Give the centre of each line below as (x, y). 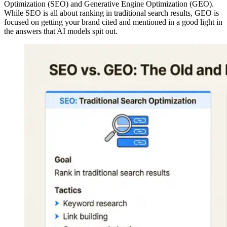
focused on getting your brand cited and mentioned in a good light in (113, 22)
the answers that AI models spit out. (61, 31)
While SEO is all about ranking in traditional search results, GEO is (111, 13)
